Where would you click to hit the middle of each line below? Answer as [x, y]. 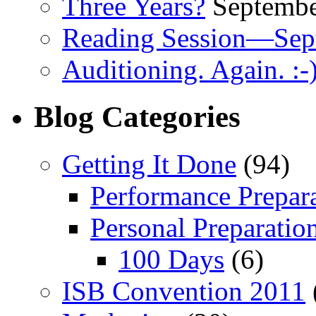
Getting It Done [149, 164]
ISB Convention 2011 [184, 291]
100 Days [171, 259]
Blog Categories [137, 116]
